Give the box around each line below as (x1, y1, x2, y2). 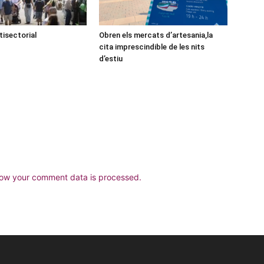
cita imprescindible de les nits (99, 42, 204, 51)
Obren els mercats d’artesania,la (99, 31, 213, 39)
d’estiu (99, 54, 123, 63)
